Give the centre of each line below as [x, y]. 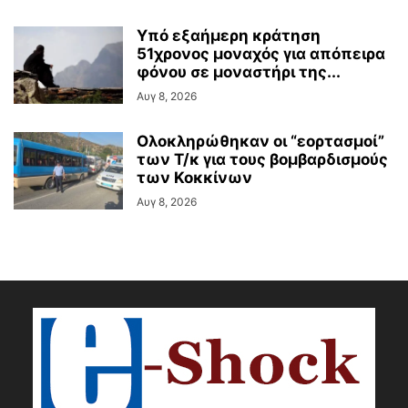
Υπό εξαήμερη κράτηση [229, 36]
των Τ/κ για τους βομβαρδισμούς [262, 160]
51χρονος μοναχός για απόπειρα [261, 54]
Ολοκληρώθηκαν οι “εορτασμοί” [260, 142]
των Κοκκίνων [194, 178]
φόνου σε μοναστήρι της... [239, 72]
